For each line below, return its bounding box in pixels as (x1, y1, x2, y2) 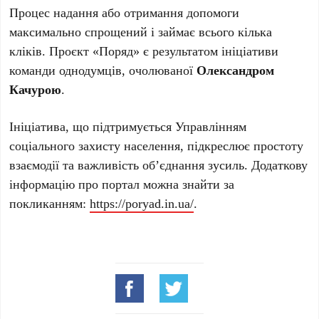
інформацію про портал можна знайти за (9, 175, 235, 192)
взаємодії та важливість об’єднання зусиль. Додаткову (9, 156, 308, 173)
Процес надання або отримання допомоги (9, 4, 240, 21)
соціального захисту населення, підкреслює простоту (9, 137, 304, 154)
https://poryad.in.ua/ (90, 194, 194, 211)
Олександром (197, 61, 275, 78)
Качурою (9, 80, 62, 98)
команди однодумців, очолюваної (9, 61, 197, 78)
